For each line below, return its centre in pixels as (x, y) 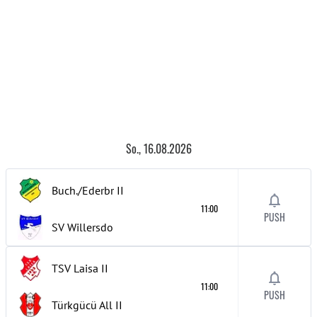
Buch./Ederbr (83, 190)
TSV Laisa (75, 268)
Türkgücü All (82, 305)
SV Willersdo (82, 227)
